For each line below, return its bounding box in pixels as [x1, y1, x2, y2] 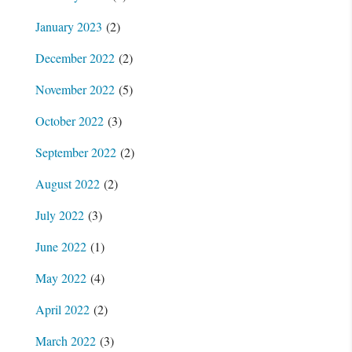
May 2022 [35, 269, 86, 286]
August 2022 [35, 174, 100, 192]
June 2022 [35, 237, 86, 255]
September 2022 [35, 143, 116, 160]
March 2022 [35, 332, 96, 349]
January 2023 [35, 17, 102, 35]
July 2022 [35, 206, 84, 223]
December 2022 [35, 49, 115, 66]
